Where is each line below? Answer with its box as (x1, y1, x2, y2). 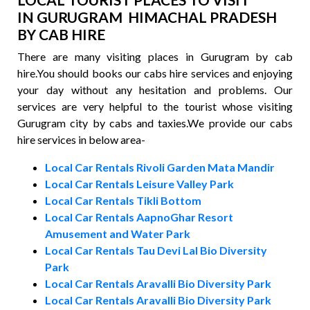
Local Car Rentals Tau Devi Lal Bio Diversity (45, 244, 267, 257)
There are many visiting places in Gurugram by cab (17, 50, 293, 63)
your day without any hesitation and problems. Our (17, 83, 293, 96)
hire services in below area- (17, 133, 145, 146)
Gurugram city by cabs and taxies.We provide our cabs (17, 116, 293, 129)
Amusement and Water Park (45, 227, 190, 240)
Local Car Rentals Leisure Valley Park (45, 177, 234, 190)
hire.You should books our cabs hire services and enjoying (17, 66, 293, 80)
